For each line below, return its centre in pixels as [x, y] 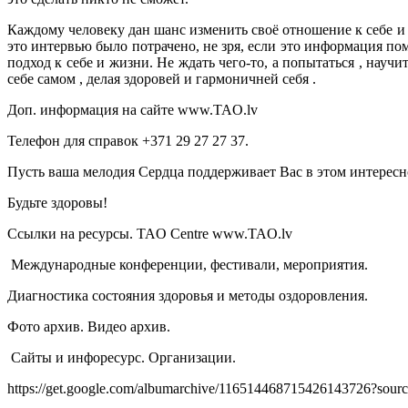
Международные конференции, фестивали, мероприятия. [188, 265]
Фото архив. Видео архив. [89, 327]
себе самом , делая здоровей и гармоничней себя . [162, 79]
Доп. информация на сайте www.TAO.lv [133, 110]
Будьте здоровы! [57, 203]
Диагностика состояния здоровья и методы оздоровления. [188, 296]
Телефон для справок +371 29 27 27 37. [128, 141]
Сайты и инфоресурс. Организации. [122, 358]
